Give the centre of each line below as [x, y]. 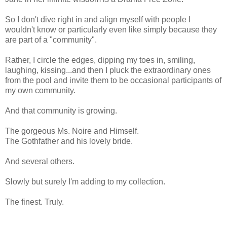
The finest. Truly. [34, 202]
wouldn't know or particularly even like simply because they [111, 29]
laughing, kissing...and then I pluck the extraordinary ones [108, 70]
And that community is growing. [61, 110]
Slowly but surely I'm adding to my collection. [85, 181]
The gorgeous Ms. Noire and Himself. [72, 131]
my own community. [40, 90]
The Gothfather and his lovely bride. [69, 141]
